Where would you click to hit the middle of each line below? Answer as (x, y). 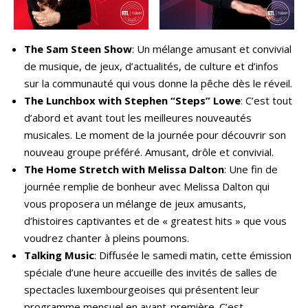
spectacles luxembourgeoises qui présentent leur (142, 289)
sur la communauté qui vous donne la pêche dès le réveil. (158, 83)
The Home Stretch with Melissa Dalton (124, 169)
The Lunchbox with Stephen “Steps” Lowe (132, 100)
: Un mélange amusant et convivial (212, 48)
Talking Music (59, 255)
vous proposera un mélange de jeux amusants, (135, 203)
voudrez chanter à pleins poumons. (107, 238)
